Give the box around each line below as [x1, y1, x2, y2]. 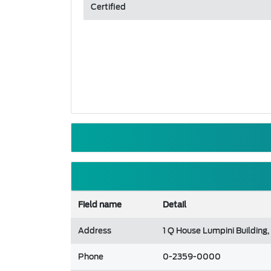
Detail [163, 198, 186, 212]
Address [78, 224, 111, 238]
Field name [78, 198, 122, 212]
